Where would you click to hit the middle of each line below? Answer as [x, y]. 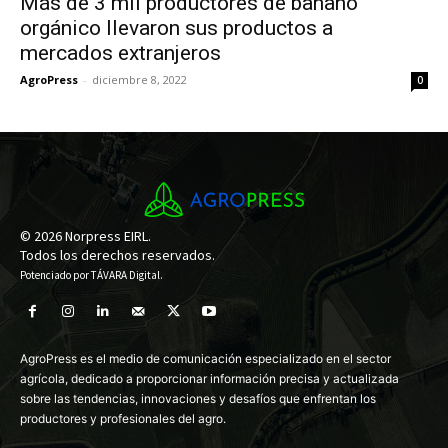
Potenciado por [55, 274]
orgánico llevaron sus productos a [176, 28]
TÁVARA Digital [125, 274]
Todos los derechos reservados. [117, 254]
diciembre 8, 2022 [139, 80]
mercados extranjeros [120, 53]
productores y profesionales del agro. [123, 418]
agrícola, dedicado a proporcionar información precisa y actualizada [209, 378]
